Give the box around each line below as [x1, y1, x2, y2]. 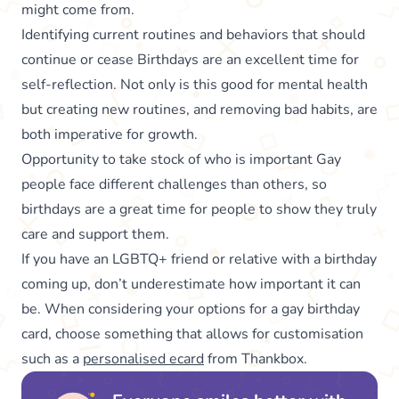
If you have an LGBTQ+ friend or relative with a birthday [21, 248, 377, 269]
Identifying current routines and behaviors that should [21, 24, 365, 45]
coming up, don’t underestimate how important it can [21, 273, 361, 294]
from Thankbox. [204, 348, 307, 369]
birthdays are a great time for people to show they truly [21, 199, 377, 219]
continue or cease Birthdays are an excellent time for [21, 49, 359, 69]
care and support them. [21, 224, 169, 244]
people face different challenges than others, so [21, 174, 327, 194]
